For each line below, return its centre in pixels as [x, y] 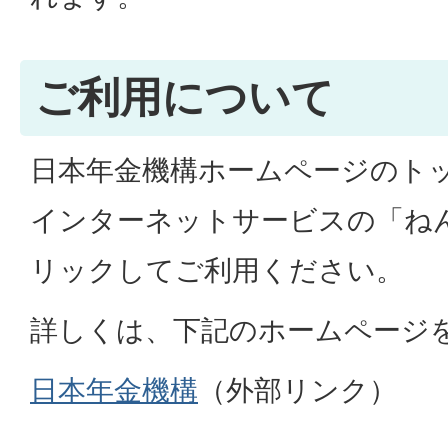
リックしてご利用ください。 [217, 270]
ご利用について [184, 97]
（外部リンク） [297, 390]
